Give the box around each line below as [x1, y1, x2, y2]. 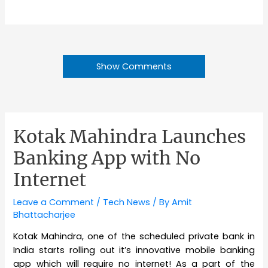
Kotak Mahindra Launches [13, 124, 246, 148]
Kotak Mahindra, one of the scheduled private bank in [13, 230, 255, 243]
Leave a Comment [13, 196, 95, 208]
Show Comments [96, 60, 172, 72]
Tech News [103, 196, 151, 208]
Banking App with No [13, 146, 201, 169]
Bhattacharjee [13, 208, 76, 221]
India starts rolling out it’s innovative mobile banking [13, 244, 255, 257]
